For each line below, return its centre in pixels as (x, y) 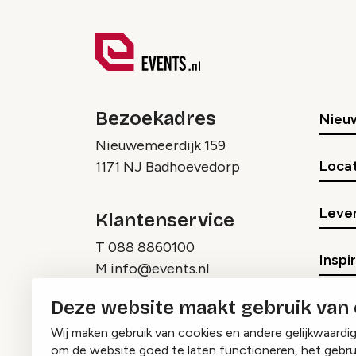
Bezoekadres (156, 118)
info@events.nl (160, 269)
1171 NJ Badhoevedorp (168, 167)
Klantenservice (165, 220)
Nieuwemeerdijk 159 (161, 145)
